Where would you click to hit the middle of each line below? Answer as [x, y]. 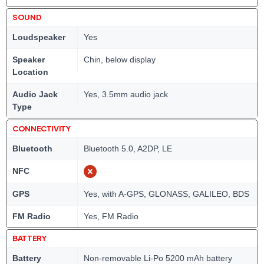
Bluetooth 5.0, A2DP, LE [128, 149]
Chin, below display [120, 60]
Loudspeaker [39, 37]
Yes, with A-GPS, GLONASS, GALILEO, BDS [166, 194]
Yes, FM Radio [111, 217]
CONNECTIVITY [42, 129]
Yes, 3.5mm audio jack [126, 95]
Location [30, 72]
